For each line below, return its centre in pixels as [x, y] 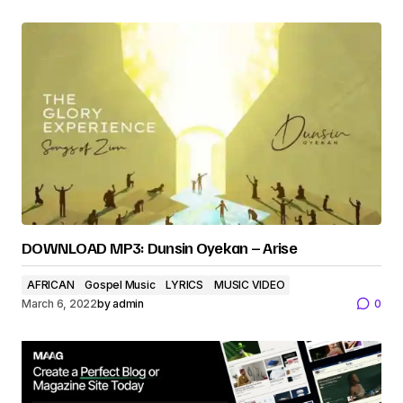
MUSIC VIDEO [250, 285]
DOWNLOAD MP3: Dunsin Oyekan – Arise [159, 247]
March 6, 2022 [59, 303]
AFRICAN [51, 285]
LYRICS [185, 285]
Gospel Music [120, 285]
